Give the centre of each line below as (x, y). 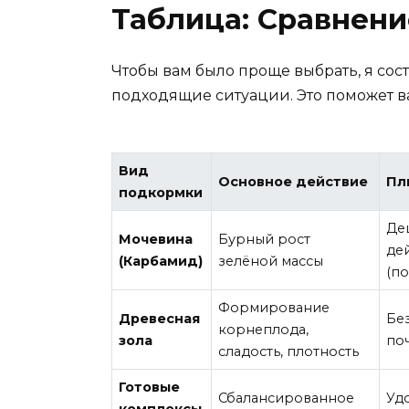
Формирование (274, 307)
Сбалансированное (287, 398)
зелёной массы (271, 261)
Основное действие (294, 181)
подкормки (161, 192)
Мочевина (156, 239)
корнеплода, (264, 329)
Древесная (160, 318)
